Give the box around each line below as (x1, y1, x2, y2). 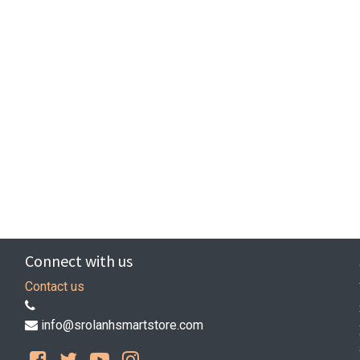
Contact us (24, 279, 84, 295)
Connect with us (24, 251, 133, 272)
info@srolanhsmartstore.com (40, 317, 203, 333)
